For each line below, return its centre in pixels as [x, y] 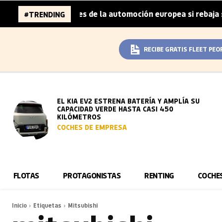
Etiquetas [47, 205]
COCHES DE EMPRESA [92, 127]
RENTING [159, 175]
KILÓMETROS [79, 117]
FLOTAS [26, 175]
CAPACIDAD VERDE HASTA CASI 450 [115, 109]
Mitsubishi [83, 205]
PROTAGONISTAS [92, 175]
